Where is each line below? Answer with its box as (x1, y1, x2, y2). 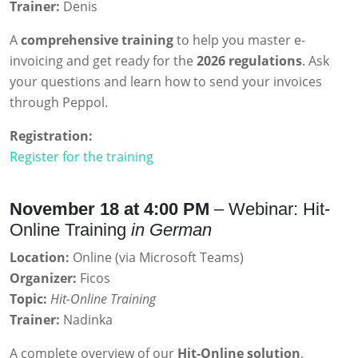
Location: (10, 249, 70, 267)
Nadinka (60, 311, 113, 329)
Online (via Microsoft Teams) (70, 249, 244, 267)
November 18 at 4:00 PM (10, 199, 209, 220)
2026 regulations (197, 52, 302, 70)
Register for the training (10, 148, 153, 166)
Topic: (10, 290, 47, 308)
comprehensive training (21, 31, 173, 50)
